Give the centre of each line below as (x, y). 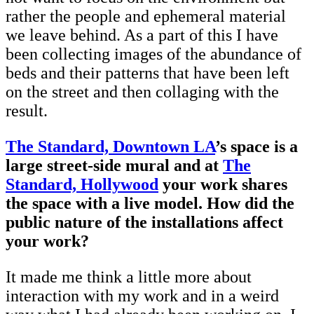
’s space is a (257, 147)
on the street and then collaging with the (142, 92)
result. (27, 111)
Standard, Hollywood (82, 185)
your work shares (223, 185)
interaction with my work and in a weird (142, 296)
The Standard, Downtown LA (110, 147)
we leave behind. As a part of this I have (142, 35)
